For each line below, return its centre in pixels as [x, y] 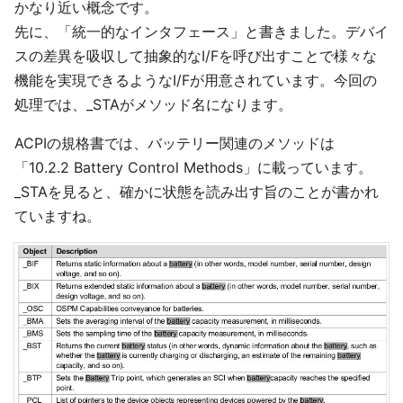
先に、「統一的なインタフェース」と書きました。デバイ [201, 31]
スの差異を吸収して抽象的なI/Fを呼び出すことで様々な [196, 56]
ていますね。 [58, 216]
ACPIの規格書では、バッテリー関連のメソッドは [175, 143]
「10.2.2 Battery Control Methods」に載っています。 [193, 167]
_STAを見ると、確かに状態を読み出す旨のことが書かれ [197, 192]
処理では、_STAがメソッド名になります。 [153, 104]
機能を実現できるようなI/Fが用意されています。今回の [196, 80]
